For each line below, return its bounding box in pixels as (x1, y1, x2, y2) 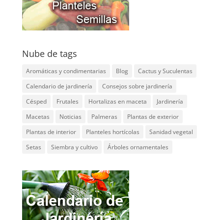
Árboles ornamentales (107, 143, 168, 152)
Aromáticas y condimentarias (26, 67, 106, 76)
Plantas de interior (26, 128, 76, 137)
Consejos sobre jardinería (102, 82, 172, 91)
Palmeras (91, 112, 117, 121)
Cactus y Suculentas (137, 67, 192, 76)
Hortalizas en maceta (88, 97, 147, 106)
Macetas (26, 112, 50, 121)
